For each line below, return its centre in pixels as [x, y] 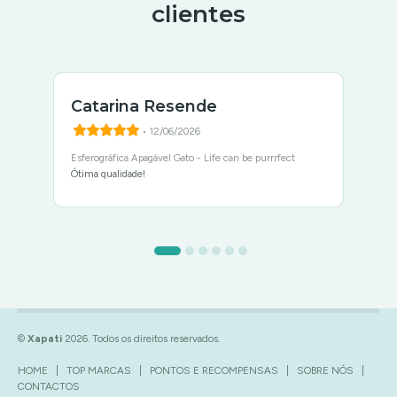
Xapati [45, 339]
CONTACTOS [49, 386]
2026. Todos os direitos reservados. [141, 339]
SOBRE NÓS [325, 370]
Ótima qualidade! [108, 174]
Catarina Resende [144, 106]
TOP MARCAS [99, 370]
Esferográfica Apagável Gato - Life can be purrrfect [183, 158]
